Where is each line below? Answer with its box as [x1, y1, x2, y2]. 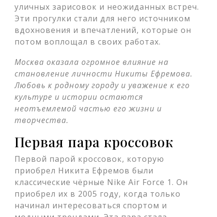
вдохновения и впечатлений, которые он [15, 25, 191, 35]
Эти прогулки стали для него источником [15, 13, 190, 24]
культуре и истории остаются [15, 92, 143, 102]
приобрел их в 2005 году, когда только [15, 188, 181, 199]
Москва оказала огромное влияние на [15, 57, 169, 67]
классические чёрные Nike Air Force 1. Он [15, 177, 188, 187]
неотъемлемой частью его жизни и [15, 103, 162, 114]
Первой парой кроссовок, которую [15, 154, 164, 164]
